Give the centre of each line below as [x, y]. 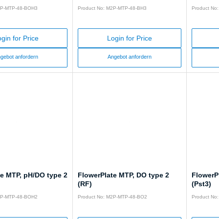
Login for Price [129, 39]
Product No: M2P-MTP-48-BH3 [112, 8]
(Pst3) [201, 184]
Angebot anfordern [129, 57]
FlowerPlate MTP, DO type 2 [124, 175]
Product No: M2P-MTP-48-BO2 [113, 197]
